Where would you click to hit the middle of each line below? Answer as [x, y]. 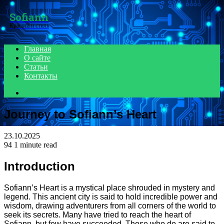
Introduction [39, 166]
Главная [37, 49]
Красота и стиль [29, 25]
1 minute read [35, 144]
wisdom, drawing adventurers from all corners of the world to [110, 205]
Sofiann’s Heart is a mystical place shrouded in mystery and [109, 187]
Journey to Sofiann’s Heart [80, 114]
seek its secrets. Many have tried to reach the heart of [97, 214]
